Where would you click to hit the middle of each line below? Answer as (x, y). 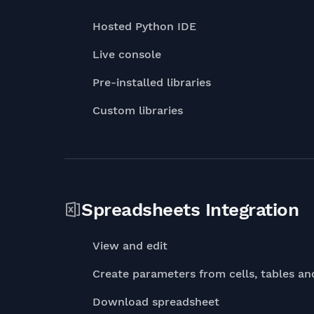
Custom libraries (138, 110)
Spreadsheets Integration (190, 210)
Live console (127, 54)
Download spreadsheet (156, 302)
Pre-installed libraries (152, 82)
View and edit (130, 246)
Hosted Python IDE (144, 26)
